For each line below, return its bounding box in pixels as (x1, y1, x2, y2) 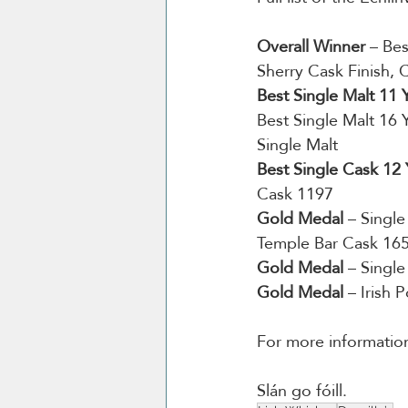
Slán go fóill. (257, 375, 352, 406)
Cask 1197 (257, 178, 333, 209)
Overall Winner (257, 31, 365, 62)
